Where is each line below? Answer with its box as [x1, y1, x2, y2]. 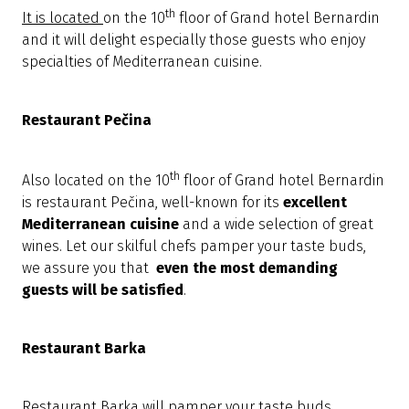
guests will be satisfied [22, 281, 184, 299]
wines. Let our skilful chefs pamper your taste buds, [22, 237, 366, 256]
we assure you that [22, 259, 156, 278]
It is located [22, 8, 103, 26]
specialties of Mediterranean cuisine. [22, 52, 262, 70]
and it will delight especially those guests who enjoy [22, 30, 365, 48]
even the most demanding [156, 259, 338, 278]
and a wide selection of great [179, 215, 373, 234]
